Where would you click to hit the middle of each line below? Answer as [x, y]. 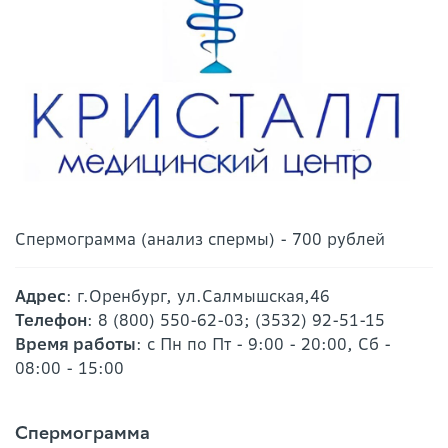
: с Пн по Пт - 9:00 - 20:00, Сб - [263, 344]
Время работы [75, 344]
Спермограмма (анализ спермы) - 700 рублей [200, 239]
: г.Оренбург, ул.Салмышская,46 [198, 296]
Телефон [51, 320]
